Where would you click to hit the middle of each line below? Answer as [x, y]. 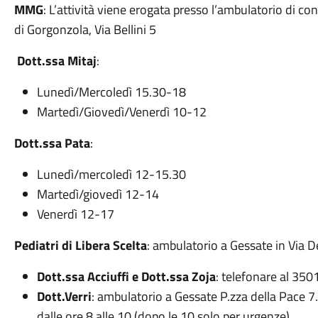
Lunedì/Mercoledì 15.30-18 [111, 92]
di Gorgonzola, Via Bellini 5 [85, 29]
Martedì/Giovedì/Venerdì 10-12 [121, 112]
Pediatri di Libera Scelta [80, 245]
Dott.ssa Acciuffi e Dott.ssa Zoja [126, 276]
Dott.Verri [64, 296]
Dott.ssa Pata [52, 143]
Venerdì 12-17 [75, 214]
